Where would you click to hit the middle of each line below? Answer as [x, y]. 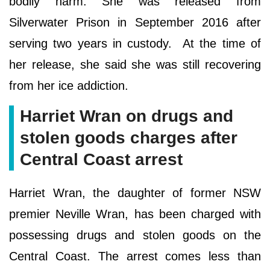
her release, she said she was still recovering [135, 65]
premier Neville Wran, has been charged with [135, 214]
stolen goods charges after [129, 138]
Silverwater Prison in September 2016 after [135, 23]
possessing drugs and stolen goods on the [135, 235]
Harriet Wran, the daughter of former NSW [135, 193]
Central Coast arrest [101, 160]
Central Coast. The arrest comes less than [135, 256]
